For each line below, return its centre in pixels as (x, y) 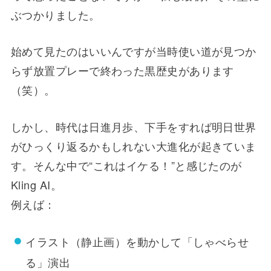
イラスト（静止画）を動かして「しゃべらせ (137, 242)
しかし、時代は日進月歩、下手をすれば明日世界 (133, 127)
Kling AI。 (36, 185)
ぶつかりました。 (55, 14)
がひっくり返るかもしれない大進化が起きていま (133, 146)
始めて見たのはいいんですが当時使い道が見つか (133, 51)
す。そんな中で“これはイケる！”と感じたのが (126, 165)
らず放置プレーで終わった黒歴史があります (122, 70)
